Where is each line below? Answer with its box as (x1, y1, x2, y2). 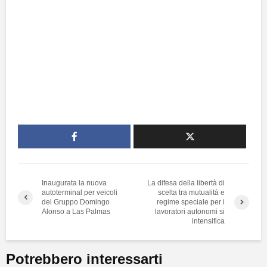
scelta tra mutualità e (158, 188, 225, 197)
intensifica (192, 217, 225, 226)
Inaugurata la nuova (42, 179, 107, 188)
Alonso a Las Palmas (42, 207, 110, 216)
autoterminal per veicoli (42, 188, 117, 197)
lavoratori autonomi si (155, 207, 225, 216)
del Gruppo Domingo (42, 198, 110, 207)
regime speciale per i (157, 198, 225, 207)
